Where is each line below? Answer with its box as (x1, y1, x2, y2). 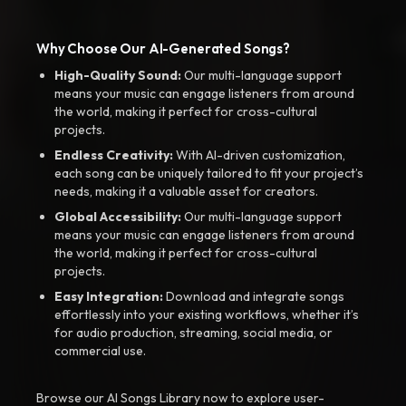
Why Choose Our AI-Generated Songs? (36, 40, 290, 57)
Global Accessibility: (54, 208, 181, 225)
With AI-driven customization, (173, 147, 345, 163)
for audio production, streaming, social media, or (54, 324, 333, 341)
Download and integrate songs (163, 288, 344, 304)
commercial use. (54, 343, 146, 359)
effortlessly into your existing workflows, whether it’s (54, 306, 359, 323)
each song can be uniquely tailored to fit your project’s (54, 165, 363, 181)
